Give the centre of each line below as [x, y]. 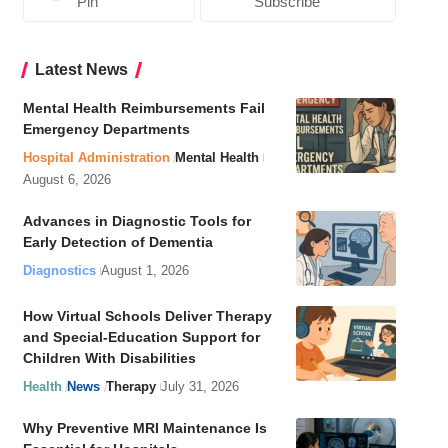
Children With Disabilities [109, 358]
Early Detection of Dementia [117, 242]
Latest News [81, 70]
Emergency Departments [106, 129]
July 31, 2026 [199, 387]
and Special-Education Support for [141, 337]
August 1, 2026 [144, 271]
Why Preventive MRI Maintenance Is [144, 428]
